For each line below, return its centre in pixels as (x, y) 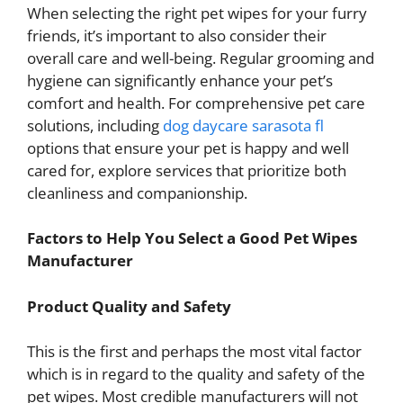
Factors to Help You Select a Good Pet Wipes (192, 238)
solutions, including (95, 125)
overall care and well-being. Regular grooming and (201, 58)
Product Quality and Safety (129, 306)
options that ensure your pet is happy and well (188, 148)
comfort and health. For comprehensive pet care (196, 103)
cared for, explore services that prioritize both (187, 170)
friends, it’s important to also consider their (177, 35)
